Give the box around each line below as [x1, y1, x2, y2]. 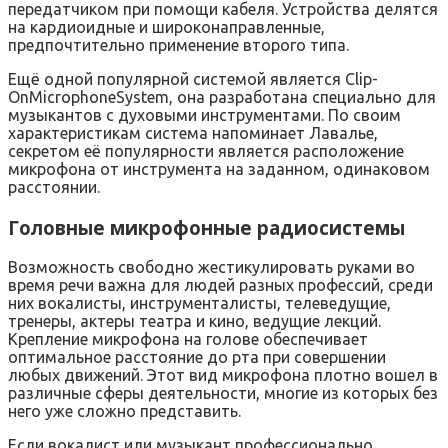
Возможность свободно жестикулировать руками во [8, 258, 415, 277]
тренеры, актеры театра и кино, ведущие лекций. [8, 312, 381, 331]
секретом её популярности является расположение [8, 141, 404, 160]
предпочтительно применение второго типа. [8, 35, 349, 54]
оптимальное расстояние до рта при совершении [8, 348, 386, 367]
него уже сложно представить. [8, 402, 241, 421]
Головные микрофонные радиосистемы [8, 214, 405, 240]
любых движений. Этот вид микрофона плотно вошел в [8, 366, 438, 385]
